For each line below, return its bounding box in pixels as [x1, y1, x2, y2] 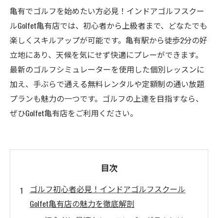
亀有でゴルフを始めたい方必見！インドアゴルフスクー [10, 5, 204, 17]
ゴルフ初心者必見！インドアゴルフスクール [30, 183, 185, 195]
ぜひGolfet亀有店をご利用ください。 [10, 107, 138, 119]
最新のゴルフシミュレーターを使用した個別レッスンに [10, 63, 204, 75]
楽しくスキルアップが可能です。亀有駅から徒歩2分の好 [10, 34, 207, 46]
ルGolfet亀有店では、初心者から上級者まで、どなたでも [10, 19, 207, 31]
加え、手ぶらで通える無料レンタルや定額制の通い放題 [10, 78, 204, 90]
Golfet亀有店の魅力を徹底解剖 [30, 198, 134, 209]
